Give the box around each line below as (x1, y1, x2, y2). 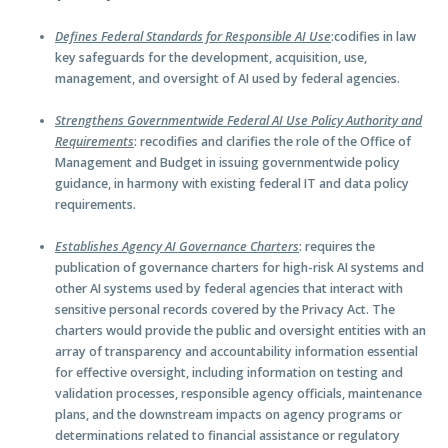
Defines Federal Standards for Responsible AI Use (55, 27, 331, 45)
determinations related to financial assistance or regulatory (55, 427, 400, 445)
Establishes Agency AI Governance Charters (55, 238, 299, 256)
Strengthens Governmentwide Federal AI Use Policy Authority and (55, 112, 422, 130)
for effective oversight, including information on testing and (55, 364, 403, 382)
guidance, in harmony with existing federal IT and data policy (55, 175, 409, 193)
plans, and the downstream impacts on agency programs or (55, 406, 402, 424)
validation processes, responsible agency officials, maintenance (55, 385, 422, 403)
